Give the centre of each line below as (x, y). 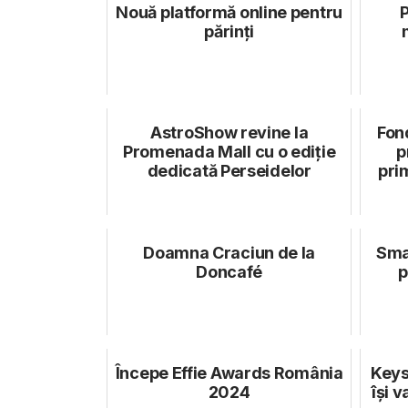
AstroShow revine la (229, 132)
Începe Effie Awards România (229, 372)
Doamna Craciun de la (229, 252)
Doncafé (229, 271)
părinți (229, 31)
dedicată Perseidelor (229, 170)
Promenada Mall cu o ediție (229, 151)
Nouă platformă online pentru (229, 12)
